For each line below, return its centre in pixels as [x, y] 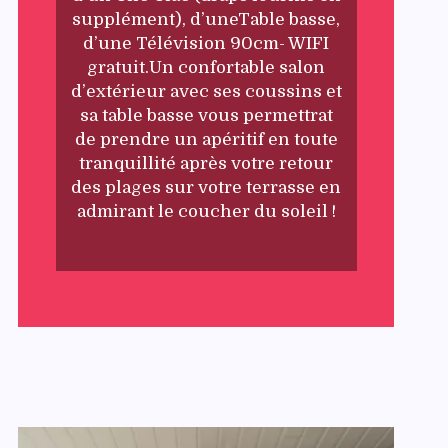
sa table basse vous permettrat [206, 115]
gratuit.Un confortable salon [206, 67]
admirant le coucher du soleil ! [206, 211]
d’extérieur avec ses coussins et [206, 91]
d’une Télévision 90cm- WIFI [206, 43]
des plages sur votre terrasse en [206, 187]
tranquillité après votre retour [206, 163]
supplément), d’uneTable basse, [206, 19]
